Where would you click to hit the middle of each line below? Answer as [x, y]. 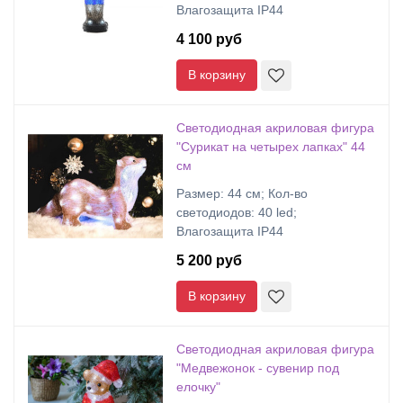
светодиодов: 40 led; [237, 212]
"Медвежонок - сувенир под [258, 368]
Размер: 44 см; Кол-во [242, 193]
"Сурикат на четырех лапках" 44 [271, 147]
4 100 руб [209, 39]
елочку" [198, 387]
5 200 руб [209, 260]
